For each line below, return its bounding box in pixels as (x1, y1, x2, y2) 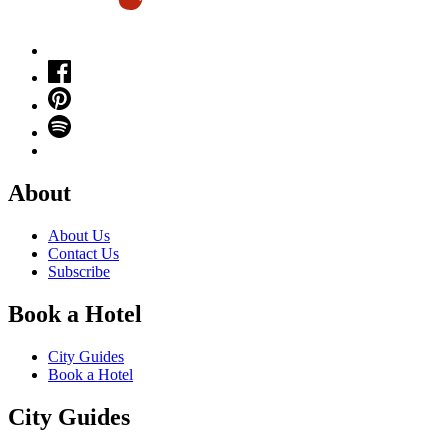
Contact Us (48, 244, 119, 262)
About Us (48, 226, 110, 244)
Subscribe (48, 262, 110, 280)
